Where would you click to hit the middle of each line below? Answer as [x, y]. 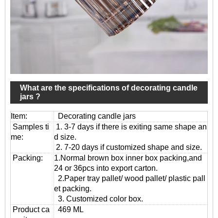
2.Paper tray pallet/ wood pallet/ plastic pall [130, 179]
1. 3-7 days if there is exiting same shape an [130, 127]
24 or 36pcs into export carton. [106, 168]
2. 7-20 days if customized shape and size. [128, 147]
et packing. [73, 189]
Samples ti [30, 127]
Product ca [30, 210]
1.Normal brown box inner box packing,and [128, 158]
